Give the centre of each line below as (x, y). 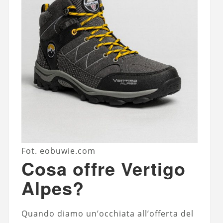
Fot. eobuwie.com (59, 151)
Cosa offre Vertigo (103, 168)
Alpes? (53, 188)
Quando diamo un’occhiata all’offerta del (107, 214)
